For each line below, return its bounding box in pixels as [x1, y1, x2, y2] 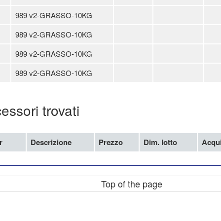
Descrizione [31, 137, 72, 147]
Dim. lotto [144, 137, 177, 147]
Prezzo [99, 137, 123, 147]
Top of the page [101, 177, 162, 190]
